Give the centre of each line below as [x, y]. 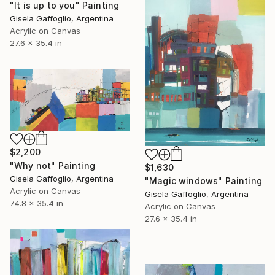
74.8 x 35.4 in [37, 203]
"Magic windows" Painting [203, 180]
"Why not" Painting [52, 165]
